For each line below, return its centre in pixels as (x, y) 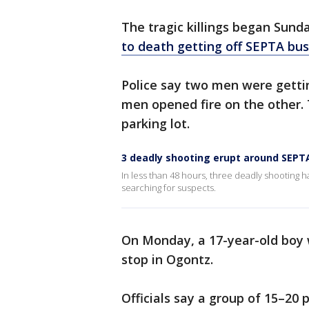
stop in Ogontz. (167, 259)
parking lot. (156, 123)
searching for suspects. (169, 188)
